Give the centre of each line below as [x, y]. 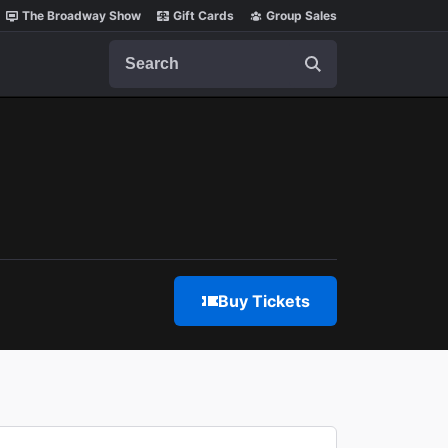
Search [134, 49]
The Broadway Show [81, 15]
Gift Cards [203, 15]
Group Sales [301, 15]
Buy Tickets [263, 301]
